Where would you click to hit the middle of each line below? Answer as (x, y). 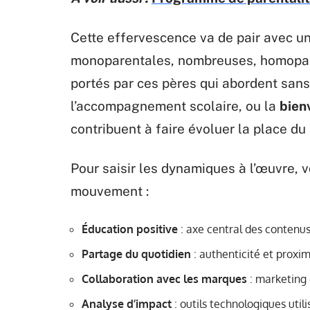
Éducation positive (130, 229)
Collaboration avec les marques (164, 279)
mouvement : (110, 191)
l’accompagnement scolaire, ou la (175, 106)
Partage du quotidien (136, 254)
